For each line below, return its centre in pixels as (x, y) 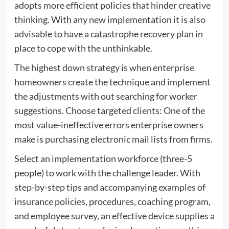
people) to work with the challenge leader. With (107, 173)
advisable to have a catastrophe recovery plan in (108, 33)
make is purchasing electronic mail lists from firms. (113, 139)
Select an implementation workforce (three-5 (103, 158)
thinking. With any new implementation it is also (110, 19)
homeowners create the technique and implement (112, 82)
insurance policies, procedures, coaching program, (112, 201)
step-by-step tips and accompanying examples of (110, 187)
